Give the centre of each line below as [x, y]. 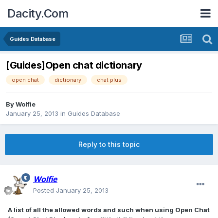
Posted [45, 191]
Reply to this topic [109, 145]
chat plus [109, 80]
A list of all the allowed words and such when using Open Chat [109, 210]
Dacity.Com [38, 13]
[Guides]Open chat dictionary [74, 65]
